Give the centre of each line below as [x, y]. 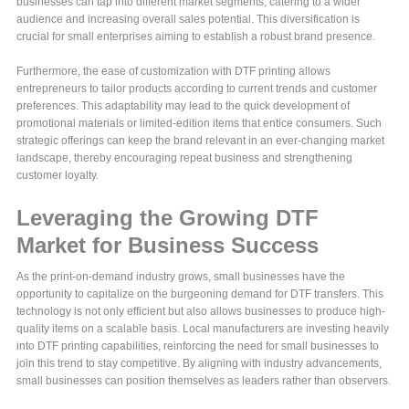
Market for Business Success [168, 246]
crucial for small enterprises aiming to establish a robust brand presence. [196, 37]
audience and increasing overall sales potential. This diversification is [189, 20]
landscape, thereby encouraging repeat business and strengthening [185, 158]
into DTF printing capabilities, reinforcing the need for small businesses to [198, 346]
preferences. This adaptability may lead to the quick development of [184, 106]
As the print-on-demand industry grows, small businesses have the [181, 277]
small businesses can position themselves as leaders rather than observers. [204, 381]
